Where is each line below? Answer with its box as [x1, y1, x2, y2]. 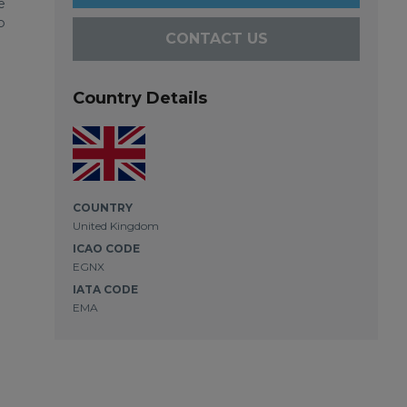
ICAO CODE [73, 242, 140, 255]
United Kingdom [73, 219, 159, 233]
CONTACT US [164, 30, 268, 47]
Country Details [73, 88, 207, 108]
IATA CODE [73, 283, 138, 296]
